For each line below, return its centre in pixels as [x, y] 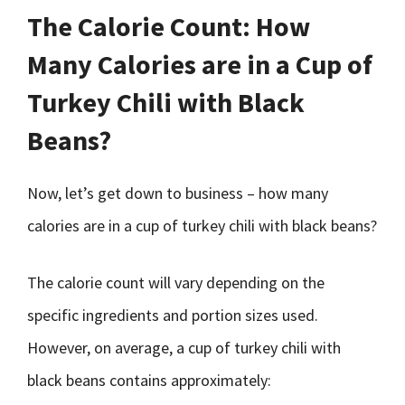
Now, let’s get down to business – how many [178, 193]
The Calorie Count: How [169, 26]
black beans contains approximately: [149, 380]
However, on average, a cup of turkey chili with [184, 348]
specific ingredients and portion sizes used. [173, 315]
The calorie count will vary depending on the [176, 283]
